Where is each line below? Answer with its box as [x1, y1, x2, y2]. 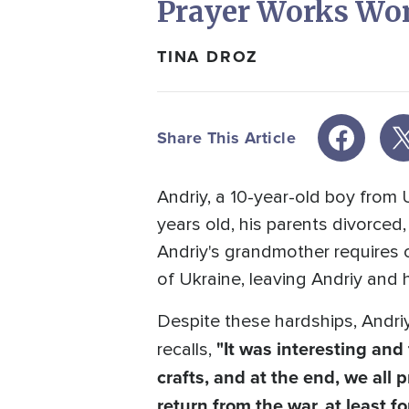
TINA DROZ [157, 45, 259, 69]
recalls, [157, 339, 216, 362]
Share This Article [157, 125, 297, 150]
